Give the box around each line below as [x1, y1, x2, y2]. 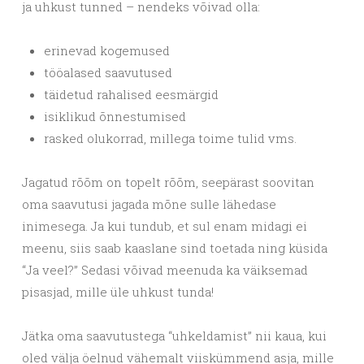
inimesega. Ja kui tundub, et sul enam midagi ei [22, 218, 307, 234]
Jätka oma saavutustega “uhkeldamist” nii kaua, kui [22, 327, 327, 344]
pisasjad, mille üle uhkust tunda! [22, 284, 214, 300]
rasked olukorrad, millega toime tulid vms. [44, 130, 297, 146]
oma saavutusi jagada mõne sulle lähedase [22, 196, 276, 212]
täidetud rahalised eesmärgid [44, 86, 219, 102]
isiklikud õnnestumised [44, 108, 186, 124]
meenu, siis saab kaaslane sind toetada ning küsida [22, 240, 327, 256]
